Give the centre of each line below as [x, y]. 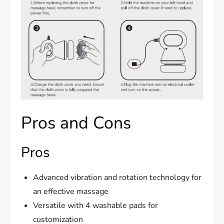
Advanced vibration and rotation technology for [117, 178]
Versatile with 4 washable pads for [96, 206]
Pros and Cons [76, 123]
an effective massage [71, 192]
